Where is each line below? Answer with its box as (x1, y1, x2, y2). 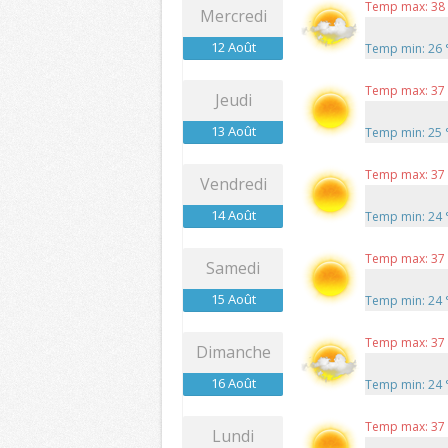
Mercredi (199, 5, 267, 28)
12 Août (210, 38, 256, 57)
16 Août (210, 374, 256, 393)
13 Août (210, 122, 256, 141)
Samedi (206, 257, 260, 280)
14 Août (210, 206, 256, 225)
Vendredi (199, 173, 267, 196)
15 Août (210, 290, 256, 309)
